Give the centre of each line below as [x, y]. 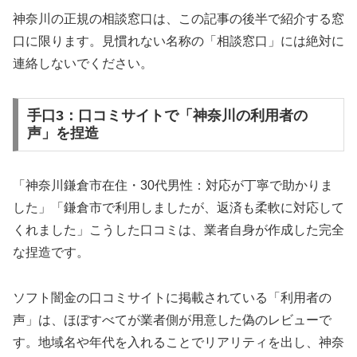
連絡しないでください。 [83, 63]
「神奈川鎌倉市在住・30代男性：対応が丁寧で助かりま [173, 186]
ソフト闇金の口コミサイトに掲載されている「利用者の [172, 298]
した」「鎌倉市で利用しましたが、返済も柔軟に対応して [178, 208]
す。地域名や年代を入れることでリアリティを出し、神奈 [178, 343]
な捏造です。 [51, 253]
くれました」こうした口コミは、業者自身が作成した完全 [178, 230]
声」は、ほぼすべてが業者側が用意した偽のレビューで [172, 320]
